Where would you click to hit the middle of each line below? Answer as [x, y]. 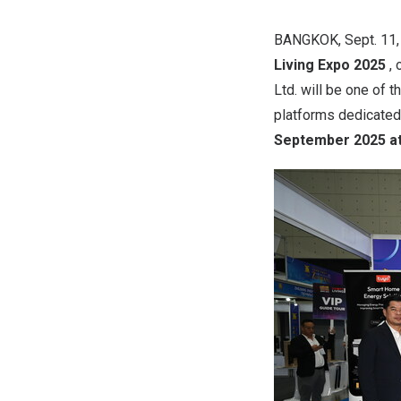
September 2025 [330, 140]
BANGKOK [306, 40]
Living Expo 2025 [332, 65]
